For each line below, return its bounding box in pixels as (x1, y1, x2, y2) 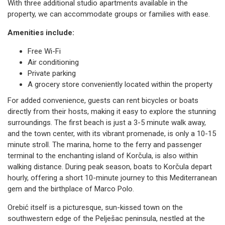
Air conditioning (28, 57, 79, 67)
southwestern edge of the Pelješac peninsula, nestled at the (8, 213, 205, 223)
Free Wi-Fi (28, 46, 61, 56)
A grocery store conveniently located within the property (28, 79, 212, 89)
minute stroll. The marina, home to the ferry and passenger (8, 140, 202, 149)
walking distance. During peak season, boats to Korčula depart (8, 162, 212, 171)
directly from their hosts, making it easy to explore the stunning (8, 106, 216, 116)
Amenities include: (8, 28, 74, 37)
